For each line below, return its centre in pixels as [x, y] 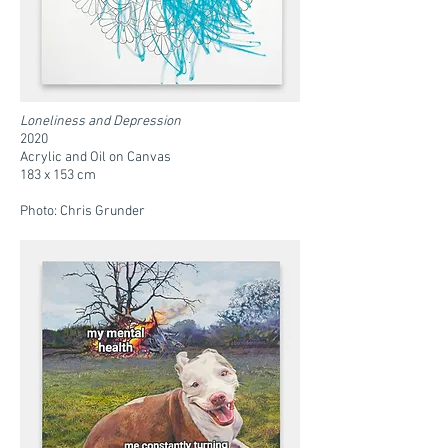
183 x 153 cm [58, 175]
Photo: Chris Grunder [82, 211]
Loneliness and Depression [100, 121]
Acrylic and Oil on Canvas [95, 157]
